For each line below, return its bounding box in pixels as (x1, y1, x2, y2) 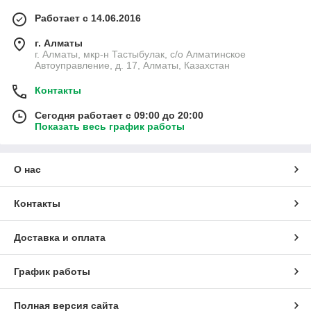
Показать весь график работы (35, 121, 185, 133)
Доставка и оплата (14, 232, 106, 244)
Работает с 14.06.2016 (35, 12, 141, 24)
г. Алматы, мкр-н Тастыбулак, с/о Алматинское (35, 49, 246, 60)
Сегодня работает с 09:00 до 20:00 (35, 110, 203, 121)
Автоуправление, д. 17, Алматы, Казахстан (35, 60, 230, 72)
